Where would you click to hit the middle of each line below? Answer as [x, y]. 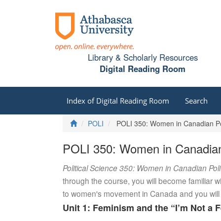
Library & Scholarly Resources [143, 57]
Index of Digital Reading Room [118, 100]
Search [196, 100]
